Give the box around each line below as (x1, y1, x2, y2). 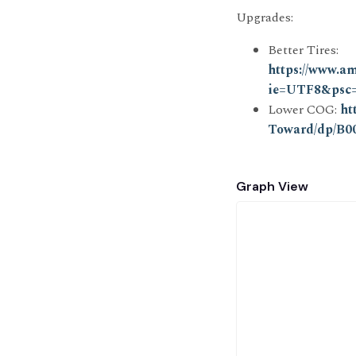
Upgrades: (236, 8, 293, 27)
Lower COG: (268, 100, 340, 119)
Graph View (236, 178, 308, 195)
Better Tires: (268, 41, 339, 60)
